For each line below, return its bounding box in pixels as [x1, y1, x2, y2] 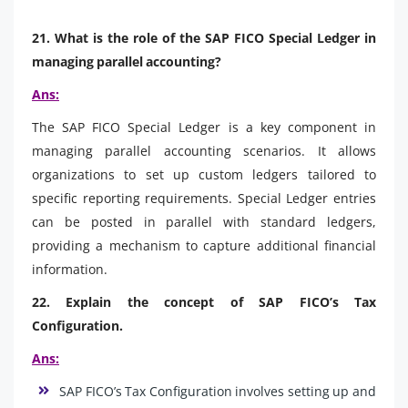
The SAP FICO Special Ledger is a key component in [32, 117, 376, 136]
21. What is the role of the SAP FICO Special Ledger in [32, 28, 376, 46]
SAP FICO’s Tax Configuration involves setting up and [59, 382, 376, 400]
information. [32, 260, 107, 278]
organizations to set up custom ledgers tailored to [32, 165, 376, 183]
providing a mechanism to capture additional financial [32, 236, 376, 254]
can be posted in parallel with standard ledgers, [32, 212, 376, 230]
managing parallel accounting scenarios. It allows [32, 141, 376, 159]
